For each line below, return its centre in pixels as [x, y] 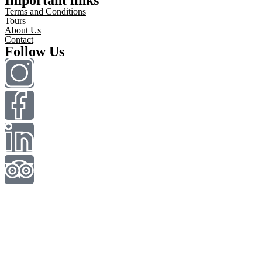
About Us [23, 30]
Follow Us [35, 51]
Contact [19, 39]
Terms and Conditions [45, 11]
